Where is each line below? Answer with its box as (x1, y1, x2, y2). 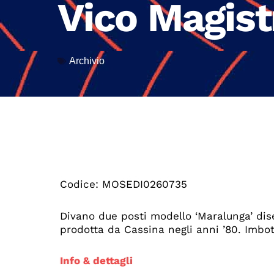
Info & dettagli (60, 254, 133, 267)
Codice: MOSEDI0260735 (60, 177, 188, 190)
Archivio (69, 55, 105, 66)
